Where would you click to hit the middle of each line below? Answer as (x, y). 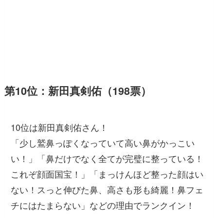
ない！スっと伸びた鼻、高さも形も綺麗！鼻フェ (107, 189)
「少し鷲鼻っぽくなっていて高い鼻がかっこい (103, 142)
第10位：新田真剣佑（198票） (78, 91)
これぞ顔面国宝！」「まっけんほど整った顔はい (107, 173)
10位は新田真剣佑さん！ (60, 127)
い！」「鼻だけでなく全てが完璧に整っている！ (107, 158)
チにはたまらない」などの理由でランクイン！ (103, 205)
